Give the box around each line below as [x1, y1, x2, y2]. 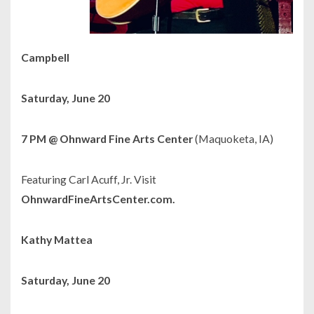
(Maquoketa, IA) [195, 132, 273, 146]
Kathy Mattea [21, 233, 93, 247]
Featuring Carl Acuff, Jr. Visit [21, 172, 156, 186]
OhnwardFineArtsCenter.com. [21, 192, 175, 206]
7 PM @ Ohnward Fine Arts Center [21, 132, 195, 146]
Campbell [21, 50, 69, 64]
